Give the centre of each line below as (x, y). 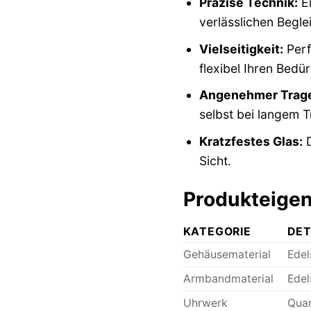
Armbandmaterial (228, 278)
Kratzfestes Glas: (251, 142)
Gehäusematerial (227, 254)
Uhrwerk (205, 303)
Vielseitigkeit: (241, 49)
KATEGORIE (217, 231)
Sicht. (215, 161)
